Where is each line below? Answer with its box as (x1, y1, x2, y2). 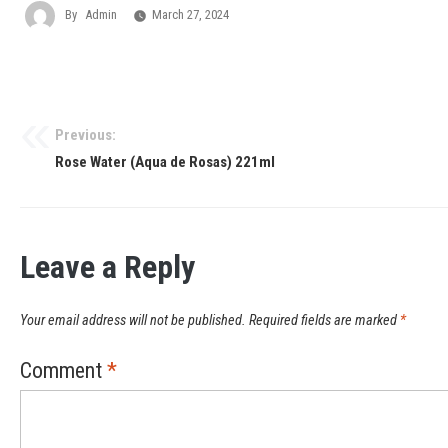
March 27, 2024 (152, 7, 229, 23)
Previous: (55, 125, 116, 144)
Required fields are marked (249, 312, 400, 330)
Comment (20, 358, 107, 384)
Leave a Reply (20, 247, 195, 286)
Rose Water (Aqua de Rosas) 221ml (55, 152, 275, 171)
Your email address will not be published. (20, 312, 246, 330)
